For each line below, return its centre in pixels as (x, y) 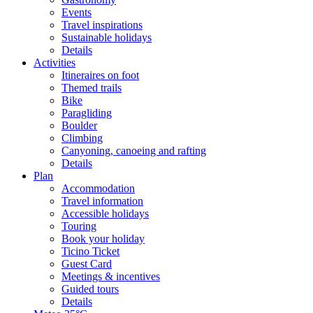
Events (77, 12)
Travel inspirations (102, 24)
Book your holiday (103, 238)
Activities (54, 62)
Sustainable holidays (107, 37)
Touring (79, 226)
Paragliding (87, 112)
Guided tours (90, 289)
